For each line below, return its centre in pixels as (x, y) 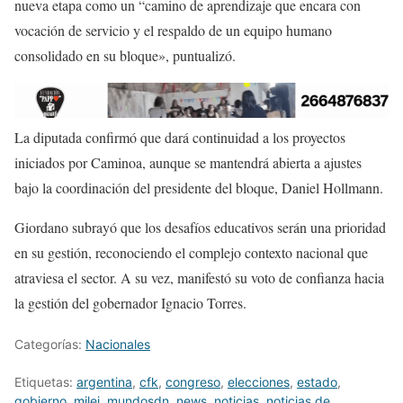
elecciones (259, 381)
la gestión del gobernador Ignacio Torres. (130, 302)
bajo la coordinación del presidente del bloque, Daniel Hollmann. (199, 187)
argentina (104, 381)
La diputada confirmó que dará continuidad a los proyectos (180, 137)
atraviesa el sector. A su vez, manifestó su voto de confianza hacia (199, 277)
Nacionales (118, 344)
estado (317, 381)
